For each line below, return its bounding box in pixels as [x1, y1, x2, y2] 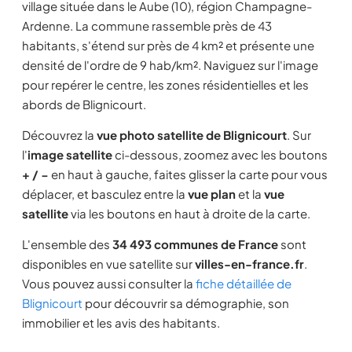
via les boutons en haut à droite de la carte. [68, 206, 310, 221]
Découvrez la [22, 127, 97, 142]
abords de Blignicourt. [22, 97, 146, 112]
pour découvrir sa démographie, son [82, 295, 289, 310]
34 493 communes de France [112, 236, 278, 251]
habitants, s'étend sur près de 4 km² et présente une [22, 38, 314, 53]
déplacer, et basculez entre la [22, 186, 188, 201]
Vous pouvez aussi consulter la [22, 276, 196, 291]
